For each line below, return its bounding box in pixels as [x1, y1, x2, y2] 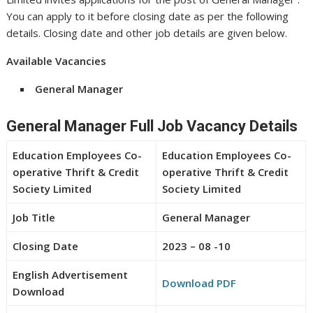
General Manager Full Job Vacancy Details [6, 117, 298, 135]
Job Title [13, 210, 56, 224]
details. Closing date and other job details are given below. [6, 25, 288, 40]
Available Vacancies [6, 53, 107, 68]
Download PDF [162, 275, 237, 290]
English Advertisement [13, 267, 129, 282]
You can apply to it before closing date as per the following [6, 8, 289, 23]
